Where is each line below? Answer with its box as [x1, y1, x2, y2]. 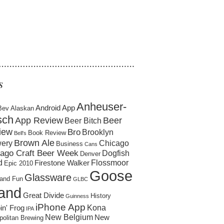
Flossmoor [91, 158, 128, 167]
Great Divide [23, 191, 64, 199]
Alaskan [10, 104, 34, 112]
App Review [15, 115, 63, 125]
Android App [35, 104, 75, 112]
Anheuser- [76, 100, 126, 113]
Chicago [99, 139, 129, 147]
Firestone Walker [34, 159, 89, 167]
